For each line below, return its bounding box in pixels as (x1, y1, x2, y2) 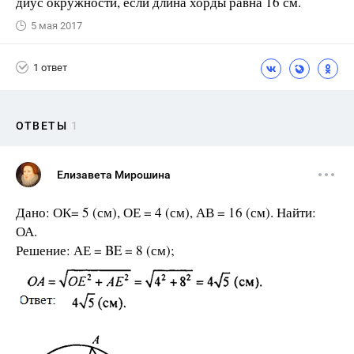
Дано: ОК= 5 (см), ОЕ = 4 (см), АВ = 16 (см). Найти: (16, 203, 316, 221)
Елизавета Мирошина (57, 168, 171, 181)
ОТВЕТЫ (16, 119, 67, 132)
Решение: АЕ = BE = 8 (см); (16, 241, 175, 259)
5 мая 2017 (31, 20, 82, 32)
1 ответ (33, 61, 67, 73)
